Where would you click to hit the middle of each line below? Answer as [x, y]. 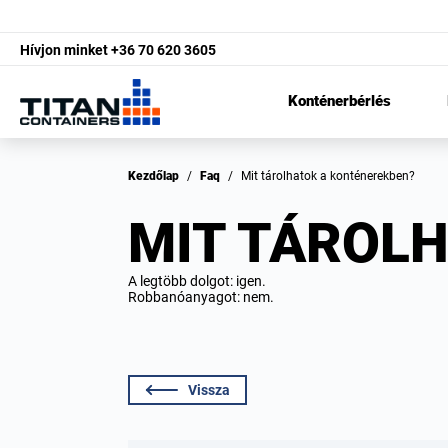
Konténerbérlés [339, 101]
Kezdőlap [157, 176]
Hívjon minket [64, 49]
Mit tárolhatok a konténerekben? [333, 176]
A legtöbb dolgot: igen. [197, 281]
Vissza [209, 390]
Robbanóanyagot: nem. [201, 297]
